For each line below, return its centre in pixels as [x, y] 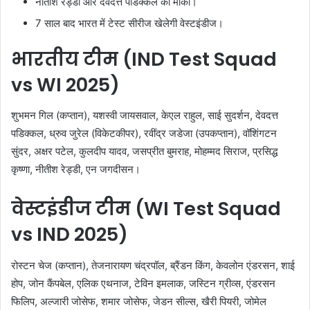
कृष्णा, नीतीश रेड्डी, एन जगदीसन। [76, 170]
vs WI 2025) [65, 84]
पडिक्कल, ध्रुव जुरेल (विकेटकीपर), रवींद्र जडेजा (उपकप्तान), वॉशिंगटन [144, 134]
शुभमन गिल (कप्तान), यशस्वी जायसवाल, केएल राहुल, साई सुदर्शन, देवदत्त [145, 116]
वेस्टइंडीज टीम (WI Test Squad [146, 209]
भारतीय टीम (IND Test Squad [144, 59]
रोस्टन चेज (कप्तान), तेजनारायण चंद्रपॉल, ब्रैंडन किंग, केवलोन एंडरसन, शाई [153, 265]
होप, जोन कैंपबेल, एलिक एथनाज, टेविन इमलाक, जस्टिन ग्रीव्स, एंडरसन [143, 283]
